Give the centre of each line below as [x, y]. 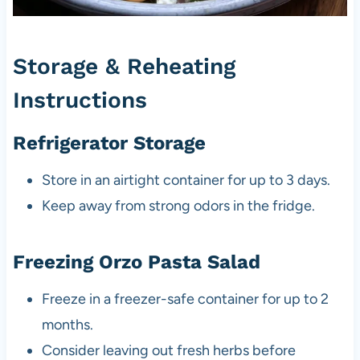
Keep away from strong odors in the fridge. [178, 205]
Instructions [80, 100]
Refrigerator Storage [109, 143]
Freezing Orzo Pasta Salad [136, 262]
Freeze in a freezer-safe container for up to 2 [185, 299]
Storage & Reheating [124, 66]
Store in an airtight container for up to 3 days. [186, 180]
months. [67, 324]
